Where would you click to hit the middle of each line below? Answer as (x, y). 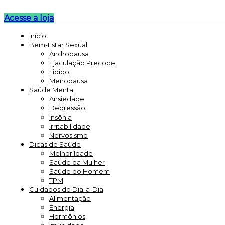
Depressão (67, 108)
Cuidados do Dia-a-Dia (66, 189)
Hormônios (67, 216)
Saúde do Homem (80, 171)
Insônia (61, 117)
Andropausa (69, 54)
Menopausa (69, 81)
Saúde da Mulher (77, 162)
